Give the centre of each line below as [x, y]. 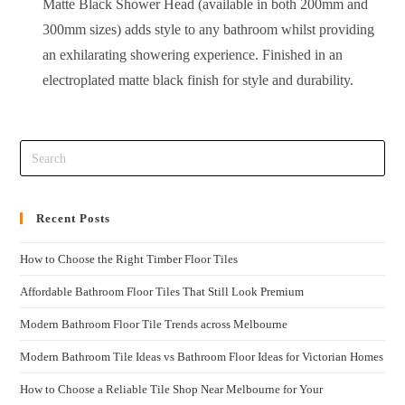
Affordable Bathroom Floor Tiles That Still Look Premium [162, 292]
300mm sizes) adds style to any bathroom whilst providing [209, 29]
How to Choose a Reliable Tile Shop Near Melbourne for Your [172, 390]
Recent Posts [74, 219]
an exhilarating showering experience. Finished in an [193, 54]
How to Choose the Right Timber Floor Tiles [129, 259]
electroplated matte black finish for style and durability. [198, 80]
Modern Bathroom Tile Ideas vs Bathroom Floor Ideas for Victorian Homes [202, 357]
